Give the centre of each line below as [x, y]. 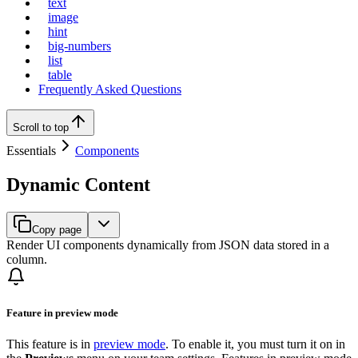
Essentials [31, 150]
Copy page [57, 229]
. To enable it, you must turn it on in [255, 344]
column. [27, 259]
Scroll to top [41, 127]
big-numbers [80, 46]
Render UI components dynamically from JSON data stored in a [168, 245]
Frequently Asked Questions [110, 89]
